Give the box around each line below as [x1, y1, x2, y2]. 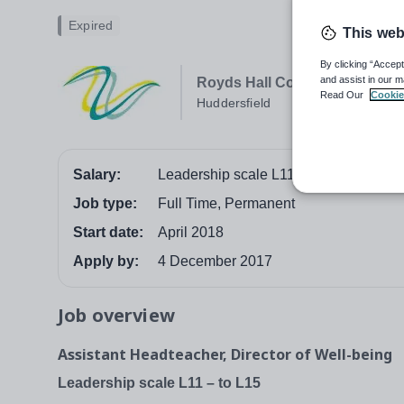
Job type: [73, 196, 137, 212]
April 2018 [158, 225, 224, 241]
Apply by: [73, 253, 139, 270]
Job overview [58, 303, 175, 328]
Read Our [320, 89, 366, 101]
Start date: [73, 225, 143, 241]
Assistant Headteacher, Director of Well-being [58, 344, 392, 365]
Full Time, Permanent [158, 196, 295, 212]
